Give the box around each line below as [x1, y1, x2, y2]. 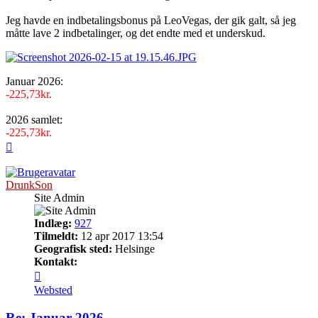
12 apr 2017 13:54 [78, 230, 163, 243]
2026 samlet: [6, 114, 62, 126]
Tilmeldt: [34, 230, 78, 243]
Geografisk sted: [34, 243, 112, 256]
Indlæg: [34, 217, 72, 230]
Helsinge [112, 243, 155, 256]
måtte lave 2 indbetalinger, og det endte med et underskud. [6, 27, 265, 40]
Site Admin [34, 192, 84, 204]
